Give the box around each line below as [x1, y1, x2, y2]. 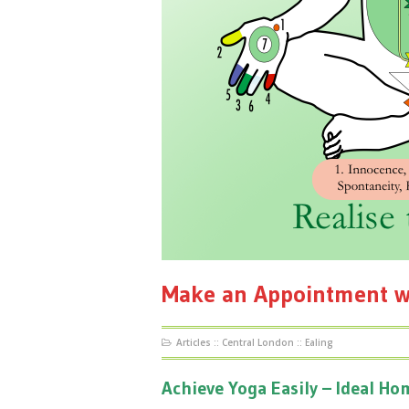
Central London [222, 336, 294, 350]
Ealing [305, 336, 333, 350]
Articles [176, 336, 211, 350]
